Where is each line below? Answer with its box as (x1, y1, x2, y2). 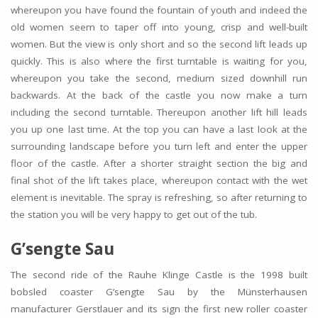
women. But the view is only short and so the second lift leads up (10, 37, 308, 50)
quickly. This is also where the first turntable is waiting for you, (10, 54, 308, 67)
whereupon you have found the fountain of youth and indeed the (10, 3, 308, 16)
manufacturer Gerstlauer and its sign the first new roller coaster (10, 302, 308, 316)
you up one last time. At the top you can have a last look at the (10, 122, 308, 136)
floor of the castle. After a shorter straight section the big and (10, 156, 308, 170)
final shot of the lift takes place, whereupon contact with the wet (10, 173, 308, 187)
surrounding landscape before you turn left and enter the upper (10, 139, 308, 153)
